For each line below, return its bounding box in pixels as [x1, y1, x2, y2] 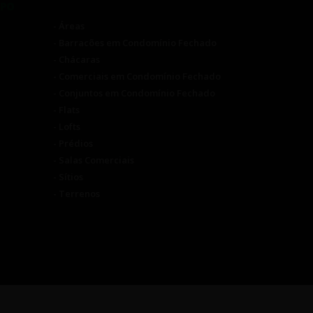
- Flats [53, 103, 80, 117]
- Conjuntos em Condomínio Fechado [53, 87, 215, 100]
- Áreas [53, 20, 85, 33]
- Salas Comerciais [53, 154, 134, 167]
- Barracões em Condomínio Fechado [53, 36, 217, 50]
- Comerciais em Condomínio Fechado [53, 70, 221, 83]
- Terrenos [53, 187, 100, 201]
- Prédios [53, 137, 93, 150]
